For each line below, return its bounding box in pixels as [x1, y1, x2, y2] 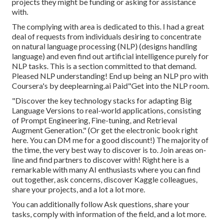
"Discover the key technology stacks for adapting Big [12, 96, 192, 106]
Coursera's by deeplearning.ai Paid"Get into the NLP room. [12, 81, 209, 91]
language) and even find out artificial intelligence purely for [12, 51, 209, 61]
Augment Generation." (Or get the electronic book [12, 125, 182, 135]
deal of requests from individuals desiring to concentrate [12, 32, 201, 41]
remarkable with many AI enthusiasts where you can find [12, 165, 200, 175]
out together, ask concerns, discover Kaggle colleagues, [12, 175, 197, 184]
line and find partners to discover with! [12, 155, 142, 165]
